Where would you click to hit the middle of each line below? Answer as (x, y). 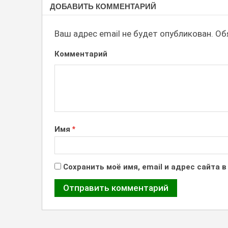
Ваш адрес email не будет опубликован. (134, 34)
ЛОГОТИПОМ (84, 11)
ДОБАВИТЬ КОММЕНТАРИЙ (103, 7)
